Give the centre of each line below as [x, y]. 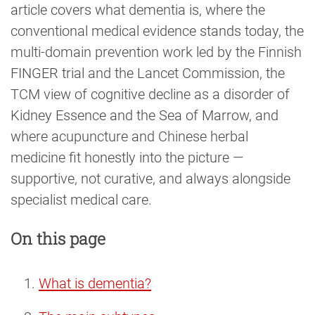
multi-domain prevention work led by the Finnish [156, 52]
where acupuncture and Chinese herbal [129, 137]
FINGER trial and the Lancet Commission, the [148, 73]
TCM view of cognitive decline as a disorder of [150, 95]
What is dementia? [95, 284]
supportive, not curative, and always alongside [150, 179]
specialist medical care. [81, 200]
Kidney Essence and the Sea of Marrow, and [144, 116]
